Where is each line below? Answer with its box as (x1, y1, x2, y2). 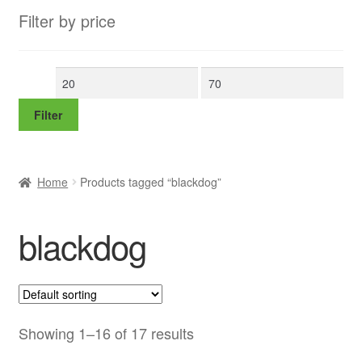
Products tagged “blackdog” (80, 174, 222, 191)
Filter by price (18, 9, 116, 33)
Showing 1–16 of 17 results (18, 322, 194, 344)
